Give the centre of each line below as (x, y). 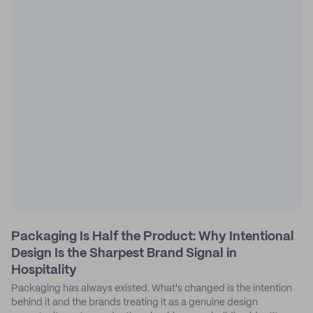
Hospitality (44, 270)
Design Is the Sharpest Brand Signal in (124, 254)
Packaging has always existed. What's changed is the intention (152, 289)
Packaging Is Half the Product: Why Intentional (153, 237)
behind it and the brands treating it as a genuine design (134, 303)
